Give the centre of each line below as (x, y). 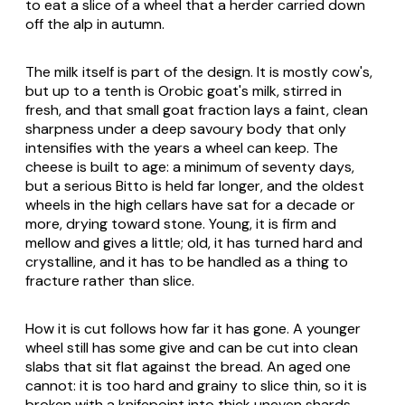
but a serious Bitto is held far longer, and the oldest (195, 186)
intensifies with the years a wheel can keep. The (182, 148)
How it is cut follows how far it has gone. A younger (193, 329)
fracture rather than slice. (110, 281)
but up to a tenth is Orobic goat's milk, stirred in (184, 91)
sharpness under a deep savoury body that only (186, 129)
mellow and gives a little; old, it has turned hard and (194, 243)
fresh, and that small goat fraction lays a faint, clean (197, 110)
